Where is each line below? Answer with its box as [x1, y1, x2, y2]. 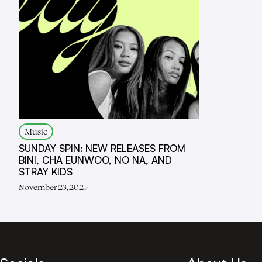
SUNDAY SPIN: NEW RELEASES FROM [19, 142, 185, 154]
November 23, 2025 [19, 181, 88, 192]
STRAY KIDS [19, 166, 73, 178]
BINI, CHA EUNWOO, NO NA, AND [19, 154, 172, 166]
